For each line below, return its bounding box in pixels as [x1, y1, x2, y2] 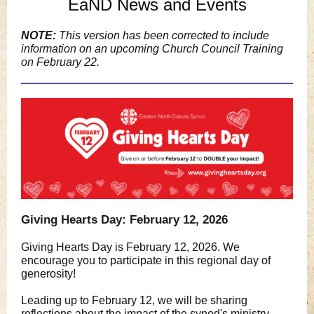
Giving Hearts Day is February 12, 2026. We [21, 241, 240, 253]
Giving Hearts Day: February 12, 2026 [21, 213, 228, 226]
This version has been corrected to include [59, 29, 269, 41]
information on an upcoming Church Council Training [21, 43, 283, 55]
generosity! [21, 268, 76, 280]
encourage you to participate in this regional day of [21, 254, 271, 266]
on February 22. [21, 56, 100, 68]
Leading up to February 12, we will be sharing [21, 294, 247, 306]
